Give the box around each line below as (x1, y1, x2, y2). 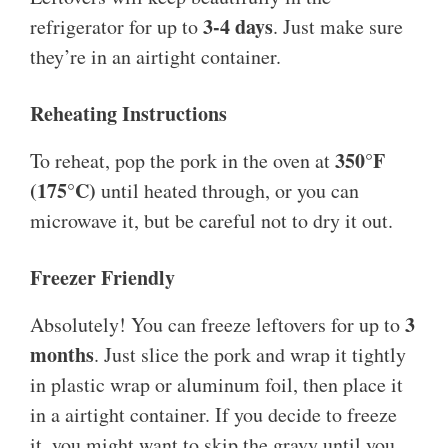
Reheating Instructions (30, 99, 227, 129)
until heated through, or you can (96, 177, 359, 205)
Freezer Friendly (30, 263, 175, 293)
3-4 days (203, 12, 273, 42)
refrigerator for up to (30, 13, 203, 41)
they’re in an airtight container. (30, 43, 281, 71)
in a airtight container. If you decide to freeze (30, 401, 397, 429)
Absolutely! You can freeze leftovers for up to (30, 311, 405, 339)
